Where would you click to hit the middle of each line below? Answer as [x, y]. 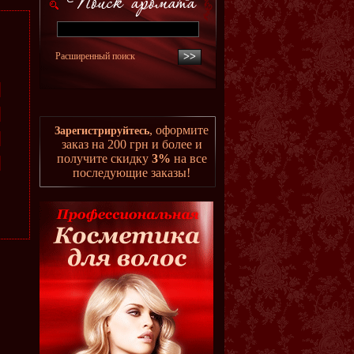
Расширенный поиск [95, 56]
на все [188, 158]
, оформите [179, 130]
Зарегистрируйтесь [102, 131]
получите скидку [104, 158]
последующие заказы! [132, 173]
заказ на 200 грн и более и [132, 144]
